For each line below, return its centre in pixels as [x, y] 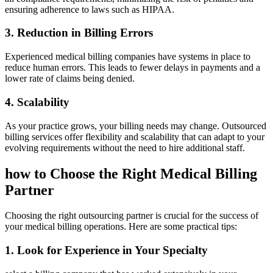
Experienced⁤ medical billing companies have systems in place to [128, 57]
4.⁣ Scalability [37, 102]
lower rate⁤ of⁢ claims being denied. [70, 79]
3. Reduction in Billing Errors [79, 33]
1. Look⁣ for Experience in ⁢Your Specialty [106, 250]
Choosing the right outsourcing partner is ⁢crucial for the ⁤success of [132, 216]
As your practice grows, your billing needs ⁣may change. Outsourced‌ [136, 126]
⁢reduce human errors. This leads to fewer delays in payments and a [133, 68]
